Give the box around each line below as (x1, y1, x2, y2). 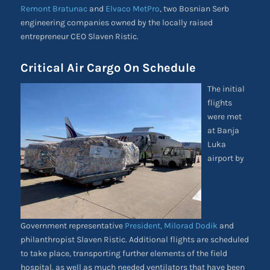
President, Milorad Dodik (124, 221, 218, 231)
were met (207, 111, 242, 122)
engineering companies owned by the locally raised (20, 17, 213, 28)
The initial (207, 84, 245, 95)
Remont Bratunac (20, 4, 87, 14)
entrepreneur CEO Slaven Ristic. (20, 31, 139, 42)
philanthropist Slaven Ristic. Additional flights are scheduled (20, 234, 249, 245)
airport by (207, 153, 244, 164)
